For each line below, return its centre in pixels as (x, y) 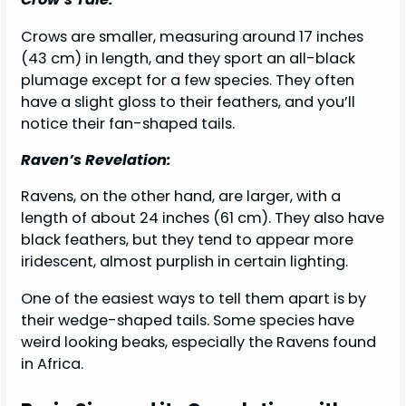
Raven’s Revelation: (97, 160)
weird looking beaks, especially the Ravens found (199, 342)
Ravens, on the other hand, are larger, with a (181, 197)
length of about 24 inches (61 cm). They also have (203, 218)
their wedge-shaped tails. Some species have (188, 320)
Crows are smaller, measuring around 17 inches (193, 36)
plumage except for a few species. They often (188, 80)
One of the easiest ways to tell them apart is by (194, 298)
